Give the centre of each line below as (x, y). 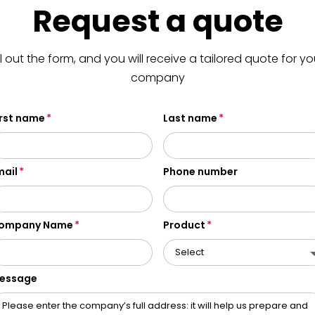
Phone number (200, 172)
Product (184, 225)
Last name (190, 118)
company (157, 78)
